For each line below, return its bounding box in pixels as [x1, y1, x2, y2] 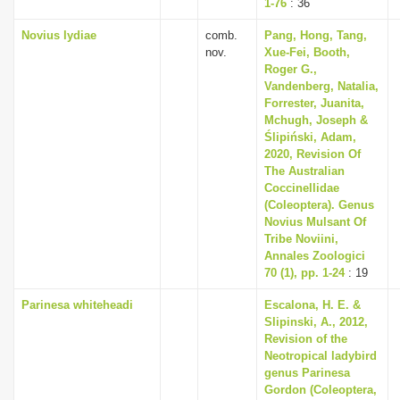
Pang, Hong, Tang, [264, 29, 367, 42]
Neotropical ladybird [264, 349, 377, 362]
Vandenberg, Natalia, [264, 79, 379, 93]
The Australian [264, 164, 345, 178]
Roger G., [264, 62, 317, 76]
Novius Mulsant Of [264, 215, 366, 229]
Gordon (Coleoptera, [264, 383, 377, 396]
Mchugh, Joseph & [264, 113, 368, 127]
